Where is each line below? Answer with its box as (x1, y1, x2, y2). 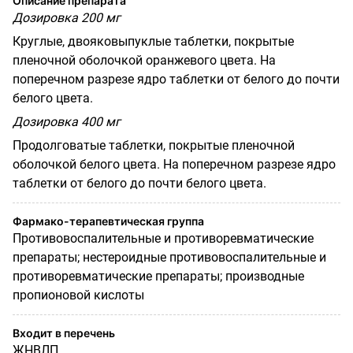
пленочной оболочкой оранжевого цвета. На (13, 52, 276, 68)
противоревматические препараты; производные (13, 268, 304, 284)
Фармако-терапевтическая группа (13, 214, 204, 228)
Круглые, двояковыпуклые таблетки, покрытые (13, 33, 294, 49)
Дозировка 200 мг (13, 9, 121, 25)
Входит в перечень (13, 325, 115, 340)
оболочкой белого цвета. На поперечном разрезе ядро (13, 156, 336, 172)
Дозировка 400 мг (13, 113, 121, 129)
